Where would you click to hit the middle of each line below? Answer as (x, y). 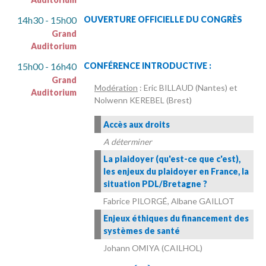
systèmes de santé (142, 231)
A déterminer (128, 142)
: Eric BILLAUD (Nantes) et (188, 88)
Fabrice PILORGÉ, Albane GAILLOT (169, 201)
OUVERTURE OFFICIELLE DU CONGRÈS (163, 20)
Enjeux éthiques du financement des (176, 218)
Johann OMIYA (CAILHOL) (153, 248)
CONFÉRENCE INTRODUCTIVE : (148, 66)
